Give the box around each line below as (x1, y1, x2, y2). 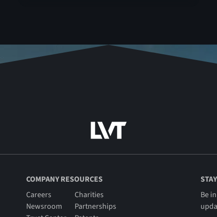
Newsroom (26, 201, 62, 212)
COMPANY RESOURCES (26, 174, 103, 185)
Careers (26, 189, 51, 201)
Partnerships (74, 201, 116, 212)
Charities (74, 189, 104, 201)
